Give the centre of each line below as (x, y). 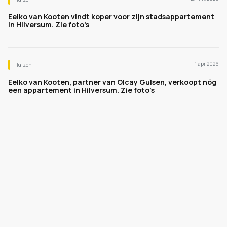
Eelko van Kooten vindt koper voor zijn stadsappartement (111, 16)
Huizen (23, 65)
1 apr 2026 (207, 64)
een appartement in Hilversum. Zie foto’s (81, 90)
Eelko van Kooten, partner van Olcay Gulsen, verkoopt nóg (112, 82)
